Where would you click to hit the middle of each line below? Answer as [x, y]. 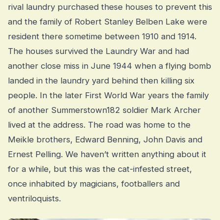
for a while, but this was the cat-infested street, [100, 169]
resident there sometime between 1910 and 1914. [102, 37]
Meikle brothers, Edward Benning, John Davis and [105, 140]
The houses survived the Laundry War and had [98, 51]
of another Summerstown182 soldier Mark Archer [104, 110]
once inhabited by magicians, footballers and [94, 184]
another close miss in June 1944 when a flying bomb [110, 66]
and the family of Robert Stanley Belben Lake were [108, 22]
